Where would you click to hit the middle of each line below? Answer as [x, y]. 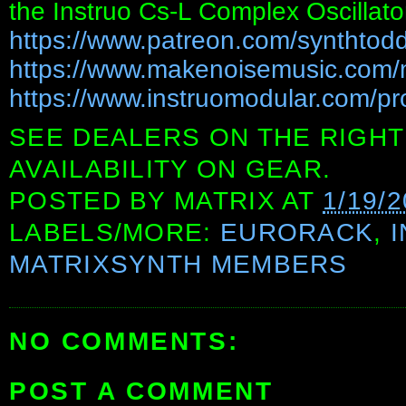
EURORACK [297, 233]
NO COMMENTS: [124, 342]
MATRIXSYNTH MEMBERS [179, 265]
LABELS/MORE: [115, 233]
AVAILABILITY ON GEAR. [170, 169]
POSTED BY [92, 201]
